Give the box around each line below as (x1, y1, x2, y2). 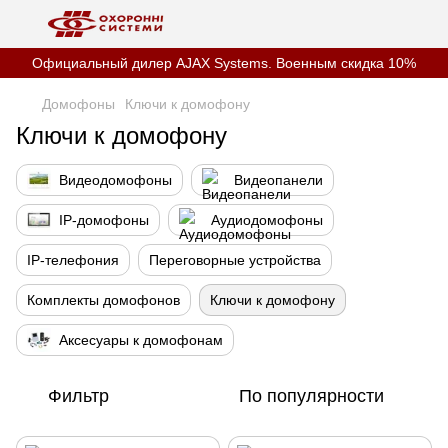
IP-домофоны (59, 212, 149, 228)
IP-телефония (27, 252, 119, 268)
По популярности (239, 386, 384, 406)
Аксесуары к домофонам (59, 332, 223, 348)
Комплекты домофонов (27, 292, 180, 308)
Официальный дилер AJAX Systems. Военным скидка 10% (32, 55, 416, 71)
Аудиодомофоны (211, 212, 323, 228)
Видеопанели (234, 172, 323, 188)
